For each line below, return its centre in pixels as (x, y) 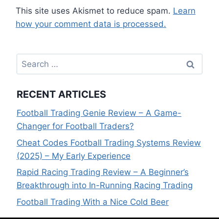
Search (30, 59)
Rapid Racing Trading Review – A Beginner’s (103, 172)
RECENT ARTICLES (61, 94)
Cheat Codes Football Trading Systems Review (109, 142)
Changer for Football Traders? (75, 126)
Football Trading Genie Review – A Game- (99, 113)
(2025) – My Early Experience (74, 156)
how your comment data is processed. (91, 24)
